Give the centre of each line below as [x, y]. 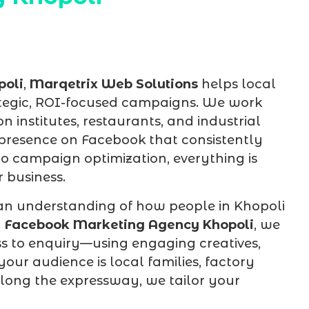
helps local [237, 84]
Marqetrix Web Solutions [114, 84]
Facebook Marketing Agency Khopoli [129, 225]
